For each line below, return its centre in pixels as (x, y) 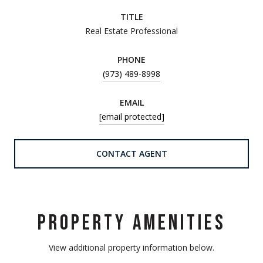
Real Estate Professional (131, 31)
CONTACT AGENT (131, 153)
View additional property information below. (131, 247)
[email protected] (131, 116)
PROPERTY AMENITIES (131, 223)
